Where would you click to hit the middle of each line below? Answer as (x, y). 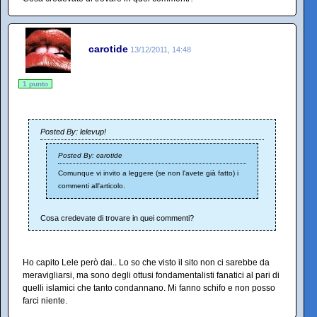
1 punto (35, 84)
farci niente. (45, 301)
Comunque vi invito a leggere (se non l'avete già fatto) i (148, 173)
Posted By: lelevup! (73, 132)
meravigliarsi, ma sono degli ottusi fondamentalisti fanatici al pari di (151, 276)
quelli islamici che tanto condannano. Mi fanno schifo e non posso (149, 288)
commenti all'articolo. (92, 186)
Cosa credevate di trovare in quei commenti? (117, 218)
